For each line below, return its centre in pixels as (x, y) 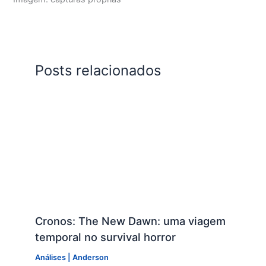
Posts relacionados (98, 71)
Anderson (90, 258)
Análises (50, 258)
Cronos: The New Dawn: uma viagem (130, 221)
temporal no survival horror (105, 237)
